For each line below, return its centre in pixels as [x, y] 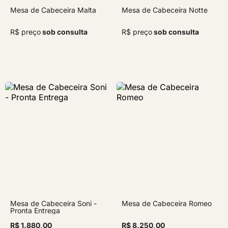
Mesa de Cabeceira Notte [165, 10]
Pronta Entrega [35, 210]
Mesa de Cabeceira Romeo [167, 203]
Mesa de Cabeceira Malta [53, 10]
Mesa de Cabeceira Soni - [53, 203]
